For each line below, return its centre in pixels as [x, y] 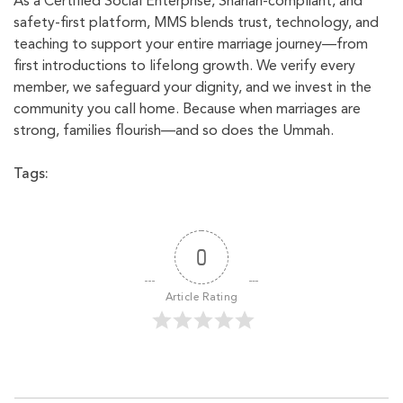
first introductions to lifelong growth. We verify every [184, 67]
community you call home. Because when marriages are [187, 110]
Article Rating [201, 298]
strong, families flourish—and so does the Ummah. [174, 132]
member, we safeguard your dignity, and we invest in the [193, 89]
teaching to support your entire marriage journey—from [191, 45]
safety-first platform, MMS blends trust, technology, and [196, 24]
